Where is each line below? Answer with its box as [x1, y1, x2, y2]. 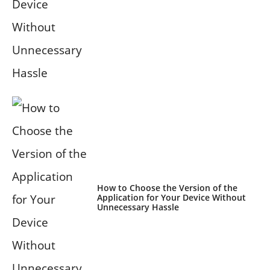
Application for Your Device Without [96, 192, 246, 204]
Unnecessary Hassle [96, 201, 179, 213]
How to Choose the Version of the [96, 182, 237, 194]
